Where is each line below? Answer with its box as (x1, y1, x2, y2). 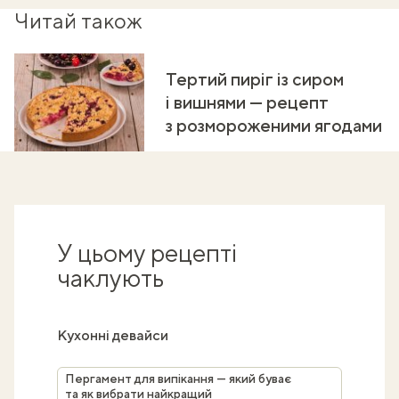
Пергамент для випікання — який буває (65, 370, 291, 386)
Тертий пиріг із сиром (166, 69, 344, 90)
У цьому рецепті (57, 237, 237, 267)
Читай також (14, 8, 142, 34)
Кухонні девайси (57, 326, 168, 344)
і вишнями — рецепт (166, 92, 329, 113)
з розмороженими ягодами (166, 115, 382, 136)
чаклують (57, 262, 164, 292)
